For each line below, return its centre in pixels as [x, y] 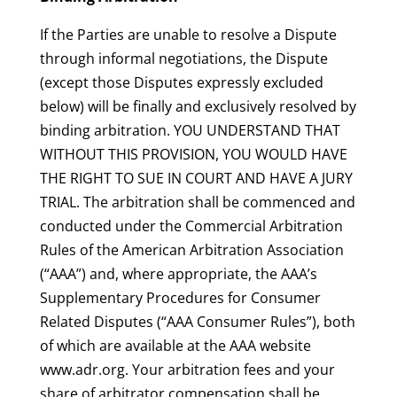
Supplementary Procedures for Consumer [180, 298]
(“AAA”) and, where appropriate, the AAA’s [178, 274]
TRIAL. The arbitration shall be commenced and [197, 202]
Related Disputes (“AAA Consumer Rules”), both [197, 322]
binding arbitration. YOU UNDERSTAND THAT [190, 131]
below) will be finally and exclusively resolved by [198, 107]
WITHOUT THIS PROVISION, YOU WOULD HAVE [193, 155]
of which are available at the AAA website [175, 346]
